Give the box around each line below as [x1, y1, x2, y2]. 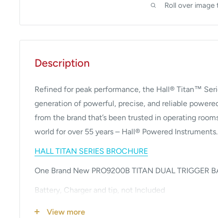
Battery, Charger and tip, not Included [35, 185, 165, 195]
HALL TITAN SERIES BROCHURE [35, 146, 148, 156]
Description [35, 56, 90, 70]
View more [47, 207, 85, 217]
